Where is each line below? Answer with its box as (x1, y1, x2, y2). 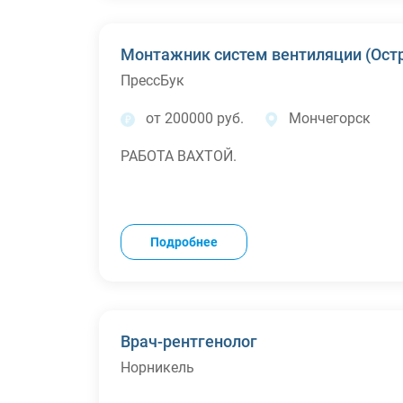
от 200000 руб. (146, 110, 244, 127)
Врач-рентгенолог (121, 332, 257, 351)
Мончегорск (289, 110, 371, 127)
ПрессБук (121, 72, 184, 89)
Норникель (121, 359, 194, 376)
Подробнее (150, 235, 218, 249)
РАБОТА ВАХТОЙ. (121, 148, 237, 165)
